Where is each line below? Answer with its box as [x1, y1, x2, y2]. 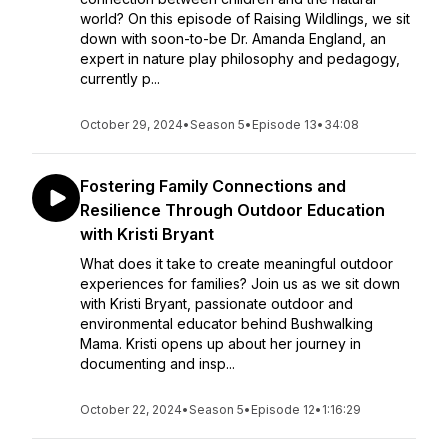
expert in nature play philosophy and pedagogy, [80, 50, 400, 67]
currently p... [80, 70, 160, 87]
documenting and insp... [80, 355, 235, 372]
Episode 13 [252, 117, 317, 132]
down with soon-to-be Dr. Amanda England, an [80, 30, 386, 47]
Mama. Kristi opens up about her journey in [80, 335, 361, 352]
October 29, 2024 [80, 117, 183, 132]
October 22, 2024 [80, 402, 182, 417]
